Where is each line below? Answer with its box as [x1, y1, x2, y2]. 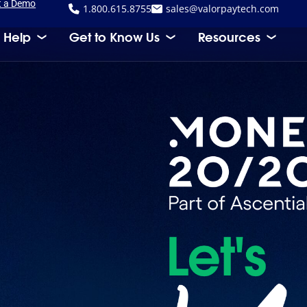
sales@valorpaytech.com [166, 2, 280, 15]
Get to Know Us [69, 28, 160, 45]
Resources [197, 28, 260, 45]
